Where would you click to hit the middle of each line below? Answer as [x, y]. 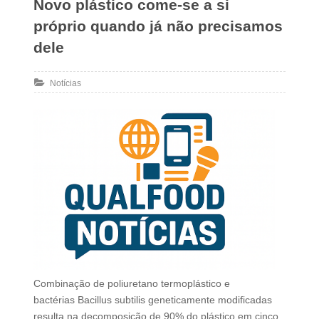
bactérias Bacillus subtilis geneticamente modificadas [152, 300]
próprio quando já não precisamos [158, 26]
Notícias [65, 84]
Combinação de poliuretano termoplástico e [131, 284]
